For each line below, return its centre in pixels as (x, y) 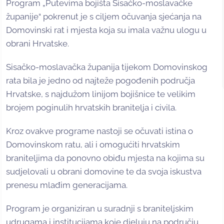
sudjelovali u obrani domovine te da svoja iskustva (104, 171)
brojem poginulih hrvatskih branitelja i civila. (91, 107)
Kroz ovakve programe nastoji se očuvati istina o (99, 131)
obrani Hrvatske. (37, 43)
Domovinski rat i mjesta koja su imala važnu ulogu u (106, 30)
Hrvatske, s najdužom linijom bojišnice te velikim (101, 94)
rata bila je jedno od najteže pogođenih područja (100, 80)
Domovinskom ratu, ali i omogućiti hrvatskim (93, 144)
